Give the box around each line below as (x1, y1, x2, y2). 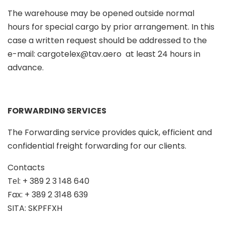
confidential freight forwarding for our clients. (8, 140, 186, 152)
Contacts (8, 162, 45, 174)
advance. (8, 62, 44, 74)
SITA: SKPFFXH (8, 202, 62, 214)
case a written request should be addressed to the (8, 35, 207, 47)
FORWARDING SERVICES (8, 105, 106, 117)
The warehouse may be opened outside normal (8, 8, 194, 20)
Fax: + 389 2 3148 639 (8, 189, 88, 201)
